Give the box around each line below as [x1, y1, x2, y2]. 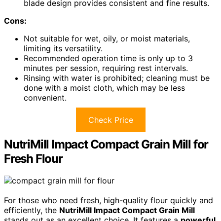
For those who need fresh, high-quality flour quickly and [4, 195, 213, 206]
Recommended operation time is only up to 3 [24, 53, 193, 64]
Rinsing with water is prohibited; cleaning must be [24, 73, 210, 83]
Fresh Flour [4, 151, 63, 166]
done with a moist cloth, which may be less [24, 83, 185, 93]
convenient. [24, 93, 67, 103]
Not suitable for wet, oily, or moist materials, [24, 34, 190, 44]
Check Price [88, 115, 133, 125]
